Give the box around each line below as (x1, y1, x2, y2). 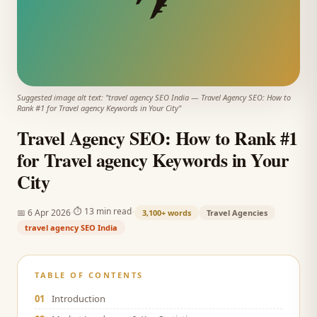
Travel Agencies (207, 207, 267, 218)
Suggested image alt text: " (17, 92, 108, 103)
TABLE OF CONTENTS (35, 270, 144, 280)
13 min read (84, 204, 132, 217)
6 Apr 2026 (28, 206, 71, 219)
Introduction (52, 292, 105, 305)
